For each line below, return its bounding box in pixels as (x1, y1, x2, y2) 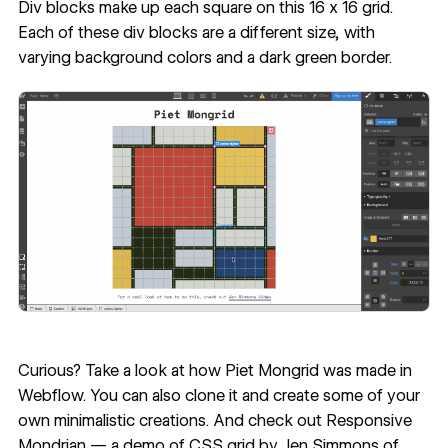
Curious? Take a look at (17, 360, 189, 380)
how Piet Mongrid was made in (188, 360, 412, 380)
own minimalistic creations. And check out (17, 410, 326, 430)
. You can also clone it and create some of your (81, 385, 420, 405)
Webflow (17, 385, 82, 405)
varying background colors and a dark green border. (17, 48, 392, 68)
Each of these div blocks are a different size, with (17, 23, 375, 43)
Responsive (325, 410, 412, 430)
